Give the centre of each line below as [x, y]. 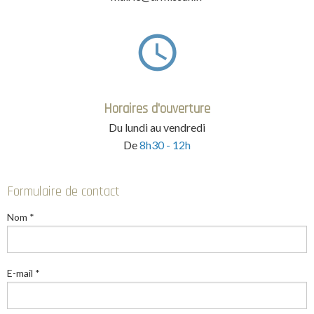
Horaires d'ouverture [157, 109]
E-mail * [23, 273]
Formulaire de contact [63, 191]
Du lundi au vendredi [157, 127]
